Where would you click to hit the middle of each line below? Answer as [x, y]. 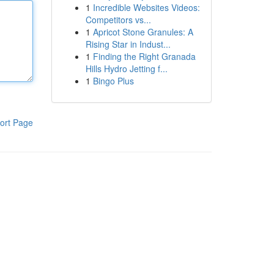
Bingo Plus [113, 81]
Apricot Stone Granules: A [143, 32]
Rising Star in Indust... [128, 44]
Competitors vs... [118, 20]
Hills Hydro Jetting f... [126, 68]
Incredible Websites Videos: [146, 7]
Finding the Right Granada [144, 56]
